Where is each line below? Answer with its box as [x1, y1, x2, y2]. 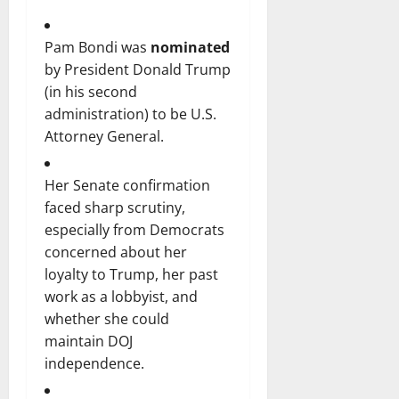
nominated [151, 37, 230, 57]
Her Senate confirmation [45, 175, 210, 195]
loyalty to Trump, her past [45, 264, 218, 284]
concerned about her [45, 241, 187, 262]
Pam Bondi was [45, 37, 151, 57]
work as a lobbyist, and [45, 286, 198, 306]
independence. [45, 353, 148, 373]
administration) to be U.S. [45, 103, 216, 124]
